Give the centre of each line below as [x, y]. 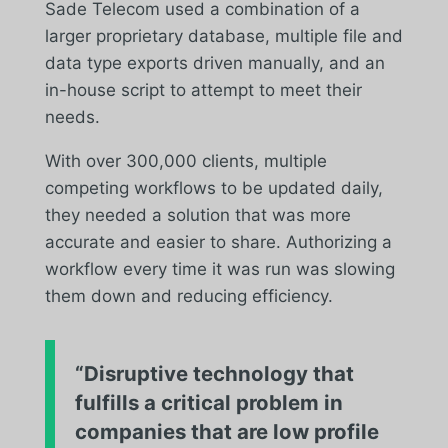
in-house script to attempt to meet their [203, 89]
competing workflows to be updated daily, [213, 187]
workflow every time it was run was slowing [219, 268]
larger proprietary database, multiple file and [223, 35]
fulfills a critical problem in [208, 402]
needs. [72, 116]
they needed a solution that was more [197, 214]
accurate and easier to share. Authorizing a [218, 241]
